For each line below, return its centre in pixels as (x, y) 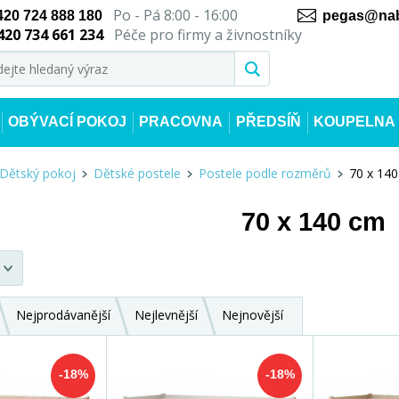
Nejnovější (252, 315)
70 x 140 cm (313, 222)
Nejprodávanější (63, 315)
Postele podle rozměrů (265, 173)
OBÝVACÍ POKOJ (68, 122)
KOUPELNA (354, 122)
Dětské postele (137, 173)
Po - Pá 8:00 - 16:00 (170, 15)
